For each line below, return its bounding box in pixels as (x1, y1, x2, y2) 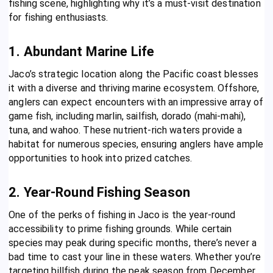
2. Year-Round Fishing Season (9, 185, 191, 200)
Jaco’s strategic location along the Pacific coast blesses (9, 68, 259, 80)
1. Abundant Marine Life (9, 44, 155, 60)
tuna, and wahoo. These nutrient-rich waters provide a (9, 124, 243, 136)
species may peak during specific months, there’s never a (9, 237, 257, 249)
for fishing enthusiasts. (9, 12, 108, 24)
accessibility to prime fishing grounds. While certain (9, 223, 232, 235)
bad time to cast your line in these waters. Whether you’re (9, 251, 261, 263)
